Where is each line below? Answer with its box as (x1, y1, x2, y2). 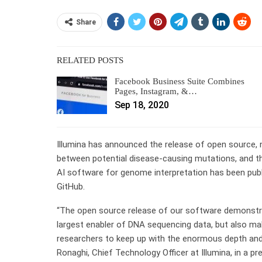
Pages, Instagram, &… (115, 86, 197, 96)
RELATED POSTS (57, 55, 123, 65)
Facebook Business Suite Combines (115, 76, 244, 86)
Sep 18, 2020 (115, 99, 169, 111)
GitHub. (57, 181, 85, 192)
